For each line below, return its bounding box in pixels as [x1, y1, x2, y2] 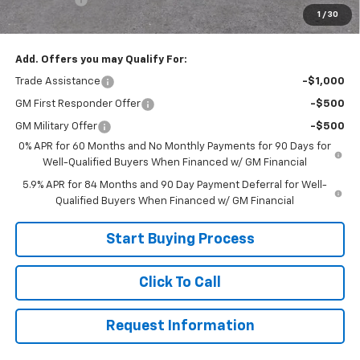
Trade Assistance [14, 76, 100, 87]
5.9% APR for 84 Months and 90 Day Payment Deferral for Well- [22, 179, 327, 190]
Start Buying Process [105, 231, 255, 247]
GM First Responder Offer [14, 98, 141, 109]
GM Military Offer [14, 121, 97, 132]
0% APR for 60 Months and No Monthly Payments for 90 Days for [18, 141, 332, 152]
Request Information [105, 318, 255, 333]
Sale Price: [14, 16, 72, 27]
